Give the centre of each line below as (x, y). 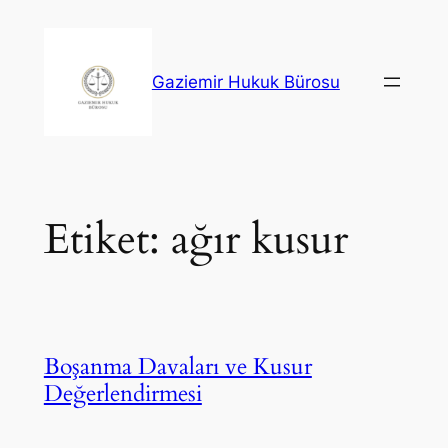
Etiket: (107, 239)
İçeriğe (33, 20)
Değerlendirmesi (122, 393)
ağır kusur (259, 239)
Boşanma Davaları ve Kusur (177, 366)
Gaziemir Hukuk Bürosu (245, 82)
